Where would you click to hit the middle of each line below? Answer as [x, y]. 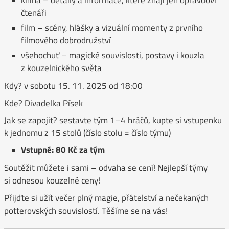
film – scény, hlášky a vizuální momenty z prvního [112, 28]
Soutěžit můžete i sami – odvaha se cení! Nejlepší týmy [106, 168]
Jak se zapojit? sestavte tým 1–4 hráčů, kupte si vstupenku [113, 120]
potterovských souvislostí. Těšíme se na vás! [86, 210]
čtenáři [34, 13]
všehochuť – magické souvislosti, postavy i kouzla [113, 55]
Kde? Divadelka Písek [43, 103]
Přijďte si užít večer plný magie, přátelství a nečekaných [106, 198]
